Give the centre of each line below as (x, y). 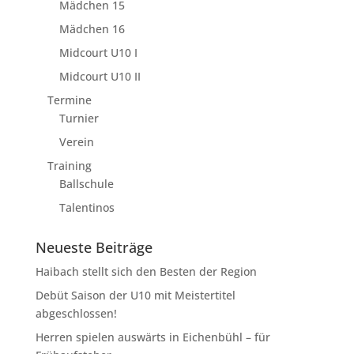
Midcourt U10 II (100, 76)
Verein (76, 141)
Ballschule (86, 183)
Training (69, 165)
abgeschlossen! (76, 313)
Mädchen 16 (92, 28)
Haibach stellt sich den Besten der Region (146, 271)
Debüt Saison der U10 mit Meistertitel (135, 295)
